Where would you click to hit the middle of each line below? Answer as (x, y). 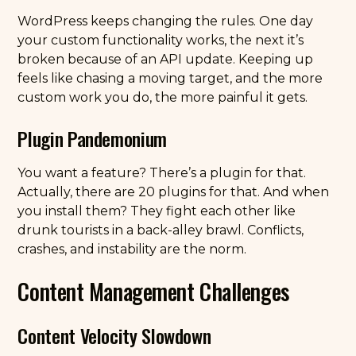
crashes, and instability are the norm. (132, 249)
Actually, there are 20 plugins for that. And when (174, 192)
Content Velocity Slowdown (114, 335)
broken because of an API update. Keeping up (166, 59)
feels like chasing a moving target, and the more (170, 78)
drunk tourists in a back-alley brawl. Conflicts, (161, 230)
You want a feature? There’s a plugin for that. (162, 173)
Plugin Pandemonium (92, 138)
